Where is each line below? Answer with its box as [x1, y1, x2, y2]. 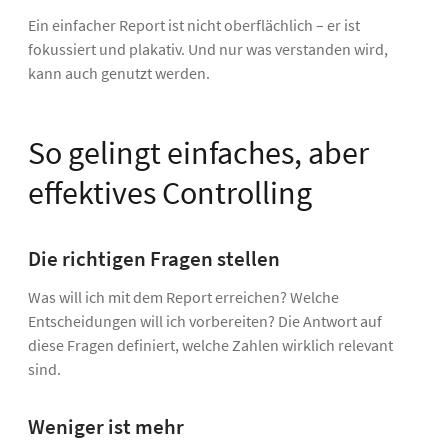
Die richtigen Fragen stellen [28, 246, 280, 273]
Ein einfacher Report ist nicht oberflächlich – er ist [28, 15, 360, 36]
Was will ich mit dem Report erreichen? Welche [28, 286, 339, 307]
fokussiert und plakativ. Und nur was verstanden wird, [28, 39, 388, 60]
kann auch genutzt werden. [28, 63, 210, 84]
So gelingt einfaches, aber [28, 133, 369, 174]
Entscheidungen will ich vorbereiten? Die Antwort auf [28, 310, 382, 331]
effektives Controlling [28, 173, 312, 214]
